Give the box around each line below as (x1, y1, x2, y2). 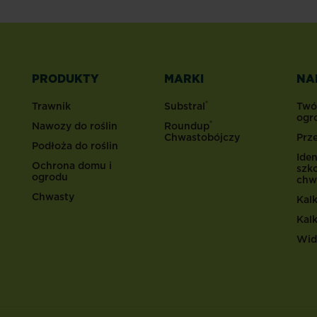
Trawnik (31, 98, 71, 113)
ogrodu (31, 169, 68, 184)
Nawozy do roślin (31, 118, 117, 133)
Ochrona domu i (31, 158, 112, 173)
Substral (164, 98, 205, 113)
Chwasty (31, 189, 74, 204)
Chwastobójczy (164, 129, 240, 144)
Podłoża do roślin (31, 138, 118, 153)
